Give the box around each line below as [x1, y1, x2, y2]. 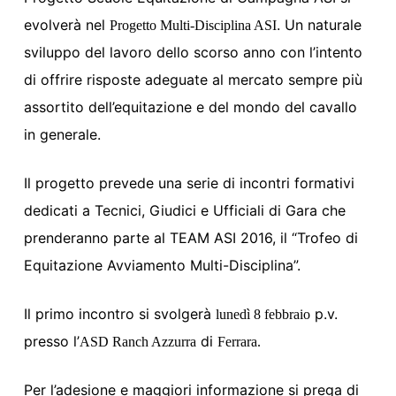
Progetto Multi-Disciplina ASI [109, 18, 277, 33]
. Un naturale [276, 16, 362, 34]
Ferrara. [217, 334, 261, 349]
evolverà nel [23, 16, 110, 34]
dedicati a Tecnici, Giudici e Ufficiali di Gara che [23, 202, 346, 219]
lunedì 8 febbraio [215, 307, 310, 322]
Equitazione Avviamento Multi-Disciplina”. [23, 256, 301, 274]
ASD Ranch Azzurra [79, 334, 196, 349]
